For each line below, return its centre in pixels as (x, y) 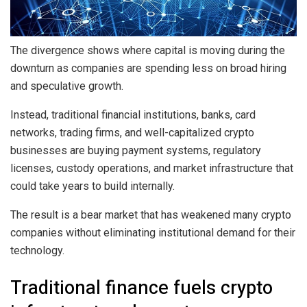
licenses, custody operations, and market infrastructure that (152, 169)
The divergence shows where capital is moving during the (148, 51)
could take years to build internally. (93, 186)
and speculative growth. (67, 86)
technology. (37, 251)
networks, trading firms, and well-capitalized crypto (132, 133)
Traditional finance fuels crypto (142, 287)
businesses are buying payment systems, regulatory (136, 151)
